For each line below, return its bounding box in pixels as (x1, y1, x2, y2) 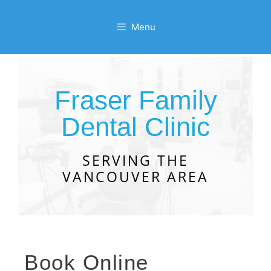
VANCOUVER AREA (62, 167, 209, 186)
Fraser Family (54, 85, 217, 115)
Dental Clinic (61, 112, 210, 142)
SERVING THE (82, 151, 189, 170)
